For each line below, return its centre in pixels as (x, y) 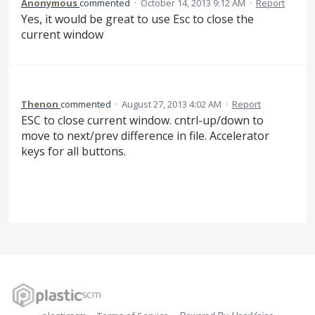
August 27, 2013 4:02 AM (172, 104)
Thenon (40, 104)
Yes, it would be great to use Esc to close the (137, 19)
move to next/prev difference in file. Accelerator (145, 136)
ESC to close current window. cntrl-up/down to (142, 121)
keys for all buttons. (73, 152)
